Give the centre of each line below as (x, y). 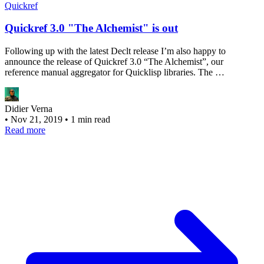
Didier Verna (29, 108)
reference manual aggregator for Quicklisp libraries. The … (115, 72)
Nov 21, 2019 (38, 119)
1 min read (90, 119)
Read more (25, 130)
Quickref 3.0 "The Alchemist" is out (91, 28)
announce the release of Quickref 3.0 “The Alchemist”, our (114, 61)
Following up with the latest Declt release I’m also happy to (115, 51)
